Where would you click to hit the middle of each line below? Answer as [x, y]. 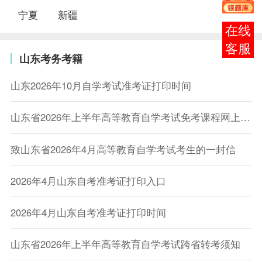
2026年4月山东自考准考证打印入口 [88, 180]
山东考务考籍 [51, 59]
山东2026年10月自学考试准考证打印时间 [101, 86]
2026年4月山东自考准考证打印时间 [88, 212]
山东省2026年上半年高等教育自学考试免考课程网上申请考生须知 [245, 117]
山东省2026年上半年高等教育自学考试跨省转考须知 [125, 244]
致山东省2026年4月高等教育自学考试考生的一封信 [123, 149]
